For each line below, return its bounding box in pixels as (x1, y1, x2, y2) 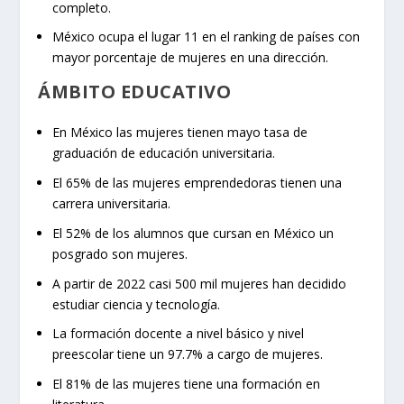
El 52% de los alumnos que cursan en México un (52, 224, 335, 242)
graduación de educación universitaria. (52, 144, 276, 162)
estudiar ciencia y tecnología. (52, 295, 221, 313)
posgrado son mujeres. (52, 244, 188, 262)
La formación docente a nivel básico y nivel (52, 325, 305, 343)
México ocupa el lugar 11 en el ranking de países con (52, 28, 361, 46)
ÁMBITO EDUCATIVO (38, 79, 232, 105)
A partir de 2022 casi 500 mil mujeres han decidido (52, 274, 347, 292)
